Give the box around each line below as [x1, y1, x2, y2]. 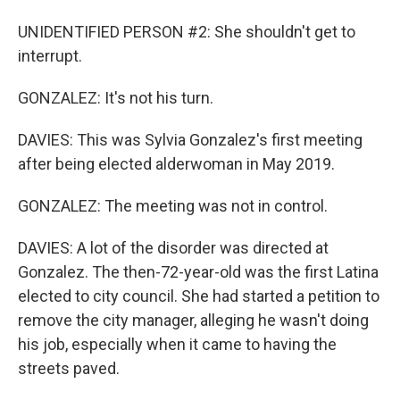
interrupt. [18, 46, 82, 65]
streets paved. [18, 359, 120, 378]
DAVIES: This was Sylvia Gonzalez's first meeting [18, 130, 362, 149]
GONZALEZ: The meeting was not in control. [18, 196, 328, 215]
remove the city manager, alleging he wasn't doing [18, 311, 369, 329]
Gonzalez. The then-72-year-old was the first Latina [18, 262, 379, 281]
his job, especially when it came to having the [18, 335, 337, 354]
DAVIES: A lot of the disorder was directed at [18, 238, 329, 257]
